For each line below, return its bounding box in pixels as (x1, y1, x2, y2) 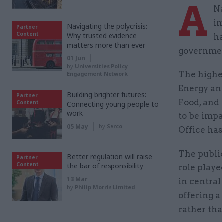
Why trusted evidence (67, 31, 137, 40)
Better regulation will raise (67, 152, 152, 161)
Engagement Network (67, 70, 128, 77)
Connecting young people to (67, 99, 159, 109)
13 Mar (67, 175, 88, 183)
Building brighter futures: (67, 90, 146, 99)
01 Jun (67, 54, 85, 62)
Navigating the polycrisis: (67, 21, 147, 31)
